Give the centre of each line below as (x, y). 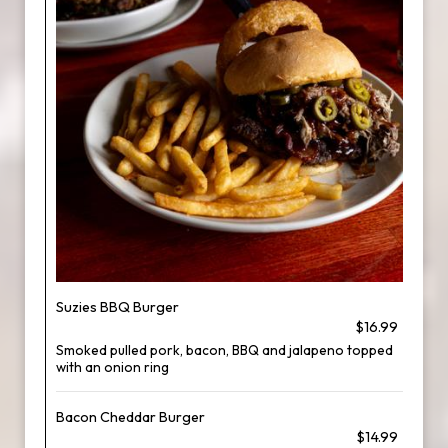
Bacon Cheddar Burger (130, 417)
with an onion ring (112, 367)
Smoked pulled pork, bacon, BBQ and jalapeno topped (224, 350)
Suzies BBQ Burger (117, 307)
